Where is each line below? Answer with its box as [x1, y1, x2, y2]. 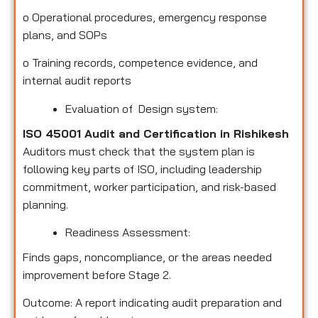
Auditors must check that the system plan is [23, 143, 255, 158]
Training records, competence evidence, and [32, 55, 258, 70]
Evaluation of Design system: [65, 101, 218, 116]
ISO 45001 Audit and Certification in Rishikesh [23, 126, 289, 141]
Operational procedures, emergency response [32, 9, 267, 24]
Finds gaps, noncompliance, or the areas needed [23, 250, 272, 265]
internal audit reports [23, 73, 131, 88]
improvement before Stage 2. [23, 268, 171, 283]
